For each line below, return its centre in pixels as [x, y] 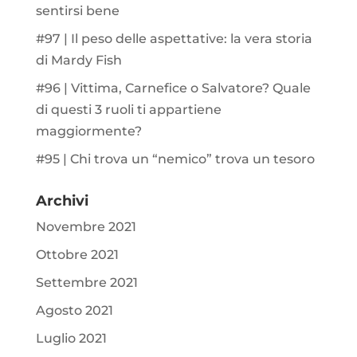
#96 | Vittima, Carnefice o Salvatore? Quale [173, 88]
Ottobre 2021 [77, 254]
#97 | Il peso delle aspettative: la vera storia [174, 38]
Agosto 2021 [74, 310]
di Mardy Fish [78, 60]
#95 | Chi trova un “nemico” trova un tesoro [175, 159]
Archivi [62, 200]
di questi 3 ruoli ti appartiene [128, 109]
